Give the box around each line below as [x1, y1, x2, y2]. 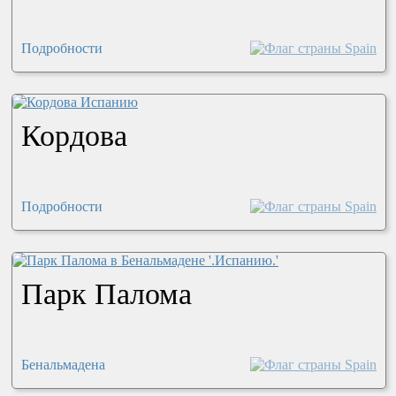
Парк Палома [20, 277, 192, 310]
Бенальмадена [20, 356, 105, 372]
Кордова [20, 118, 127, 152]
